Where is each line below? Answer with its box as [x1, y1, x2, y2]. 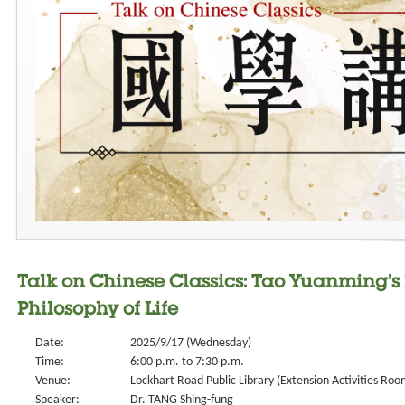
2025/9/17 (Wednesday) [130, 336, 251, 350]
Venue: [35, 374, 71, 388]
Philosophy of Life [17, 302, 178, 320]
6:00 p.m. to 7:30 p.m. [130, 355, 244, 369]
